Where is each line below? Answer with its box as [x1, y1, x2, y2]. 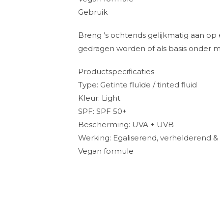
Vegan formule [78, 146, 134, 156]
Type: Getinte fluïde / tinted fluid [78, 80, 197, 90]
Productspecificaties [78, 67, 155, 77]
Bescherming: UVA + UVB [78, 120, 174, 130]
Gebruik [78, 7, 108, 17]
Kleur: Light [78, 93, 121, 103]
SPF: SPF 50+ [78, 107, 127, 116]
